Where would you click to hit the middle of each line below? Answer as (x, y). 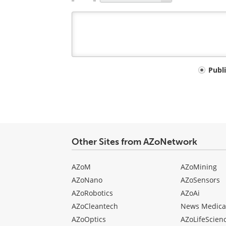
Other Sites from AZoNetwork (134, 142)
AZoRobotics (92, 193)
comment (95, 87)
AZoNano (87, 180)
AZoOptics (89, 219)
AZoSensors (200, 180)
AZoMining (199, 167)
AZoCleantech (95, 206)
